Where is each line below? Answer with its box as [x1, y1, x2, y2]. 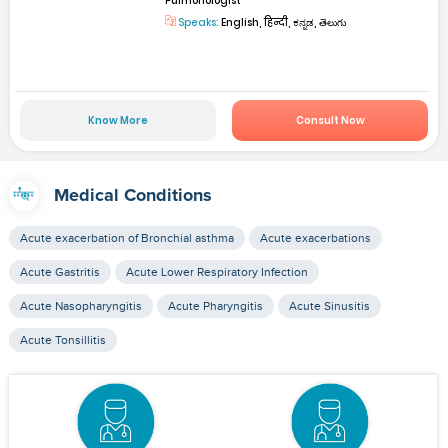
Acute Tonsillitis [19, 333, 106, 348]
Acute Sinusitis [288, 299, 370, 314]
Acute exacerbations [259, 231, 371, 246]
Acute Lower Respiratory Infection [125, 265, 308, 280]
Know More [87, 113, 148, 129]
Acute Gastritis [19, 265, 100, 280]
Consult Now [295, 113, 365, 129]
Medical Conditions [53, 187, 212, 206]
